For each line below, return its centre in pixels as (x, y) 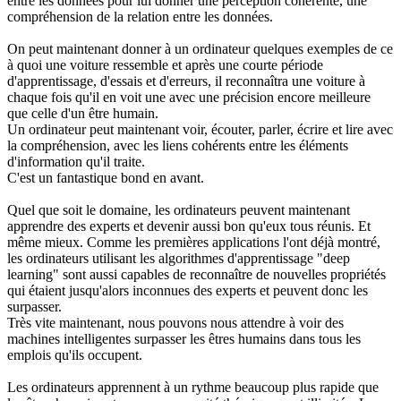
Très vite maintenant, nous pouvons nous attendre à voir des (175, 322)
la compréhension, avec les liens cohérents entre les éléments (178, 145)
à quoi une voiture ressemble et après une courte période (165, 64)
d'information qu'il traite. (76, 161)
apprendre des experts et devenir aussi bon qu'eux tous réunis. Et (189, 226)
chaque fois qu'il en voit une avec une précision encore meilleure (189, 97)
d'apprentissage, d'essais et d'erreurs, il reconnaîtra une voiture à (186, 81)
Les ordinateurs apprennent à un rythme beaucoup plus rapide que (193, 387)
